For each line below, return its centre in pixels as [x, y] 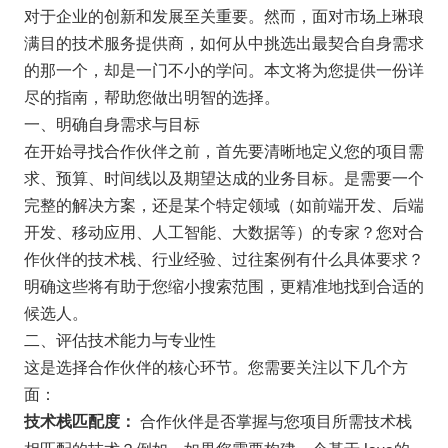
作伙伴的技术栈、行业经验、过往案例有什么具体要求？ [223, 257]
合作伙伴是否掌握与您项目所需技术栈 [273, 419]
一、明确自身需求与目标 [111, 122]
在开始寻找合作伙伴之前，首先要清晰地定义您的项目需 [223, 149]
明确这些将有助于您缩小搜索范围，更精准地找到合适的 [223, 284]
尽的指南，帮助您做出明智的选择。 [151, 95]
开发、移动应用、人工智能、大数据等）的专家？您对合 [223, 230]
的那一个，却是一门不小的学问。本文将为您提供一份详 [223, 68]
